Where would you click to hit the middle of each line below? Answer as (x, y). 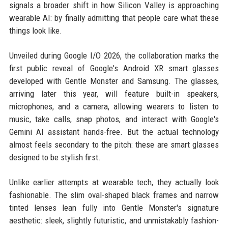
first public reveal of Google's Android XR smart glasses (114, 68)
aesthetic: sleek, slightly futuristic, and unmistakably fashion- (114, 221)
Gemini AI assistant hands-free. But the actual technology (114, 132)
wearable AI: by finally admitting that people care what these (114, 18)
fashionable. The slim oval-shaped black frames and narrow (114, 195)
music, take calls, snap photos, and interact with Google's (114, 119)
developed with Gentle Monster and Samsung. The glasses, (114, 81)
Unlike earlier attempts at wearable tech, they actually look (114, 182)
